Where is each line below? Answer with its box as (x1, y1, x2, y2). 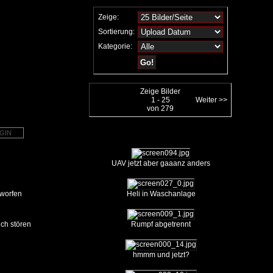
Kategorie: (97, 42, 132, 51)
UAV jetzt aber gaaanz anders (112, 159, 210, 168)
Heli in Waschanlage (126, 190, 196, 198)
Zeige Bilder (140, 87, 180, 96)
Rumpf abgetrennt (131, 220, 191, 229)
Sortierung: (97, 27, 135, 36)
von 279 (147, 104, 174, 113)
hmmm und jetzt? (132, 250, 190, 259)
